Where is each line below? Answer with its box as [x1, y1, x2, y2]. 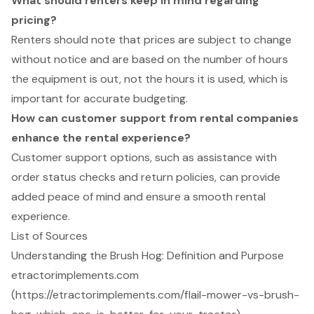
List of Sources [11, 228, 88, 243]
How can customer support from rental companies [11, 110, 299, 125]
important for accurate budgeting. [11, 90, 188, 106]
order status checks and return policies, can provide [11, 169, 280, 184]
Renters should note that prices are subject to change [11, 32, 292, 47]
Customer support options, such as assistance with [11, 149, 277, 165]
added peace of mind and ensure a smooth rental [11, 189, 266, 204]
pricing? [11, 12, 57, 27]
